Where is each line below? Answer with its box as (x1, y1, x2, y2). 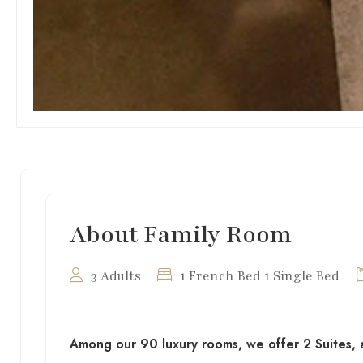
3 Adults (90, 267, 141, 285)
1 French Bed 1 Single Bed (179, 267, 340, 285)
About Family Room (69, 217, 292, 251)
